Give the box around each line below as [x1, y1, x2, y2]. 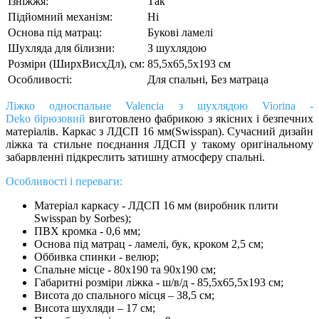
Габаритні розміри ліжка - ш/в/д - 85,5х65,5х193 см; [34, 276, 283, 289]
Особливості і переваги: [6, 175, 122, 188]
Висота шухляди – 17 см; [34, 302, 155, 315]
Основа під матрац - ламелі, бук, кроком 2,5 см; [34, 238, 263, 251]
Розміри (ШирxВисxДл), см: [8, 58, 145, 70]
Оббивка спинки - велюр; [34, 251, 159, 263]
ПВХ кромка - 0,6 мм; [34, 225, 140, 238]
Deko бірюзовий [6, 113, 90, 125]
